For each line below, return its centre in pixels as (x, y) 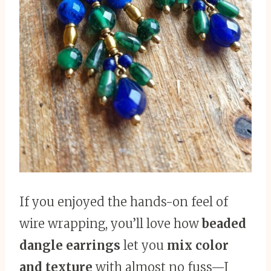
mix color (198, 245)
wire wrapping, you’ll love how (111, 223)
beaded (224, 223)
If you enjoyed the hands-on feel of (124, 201)
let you (144, 245)
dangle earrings (70, 245)
